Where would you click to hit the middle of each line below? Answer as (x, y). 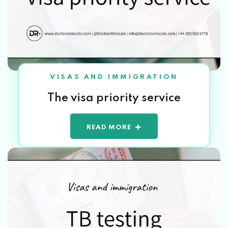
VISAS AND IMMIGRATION (114, 77)
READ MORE (109, 127)
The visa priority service (114, 98)
